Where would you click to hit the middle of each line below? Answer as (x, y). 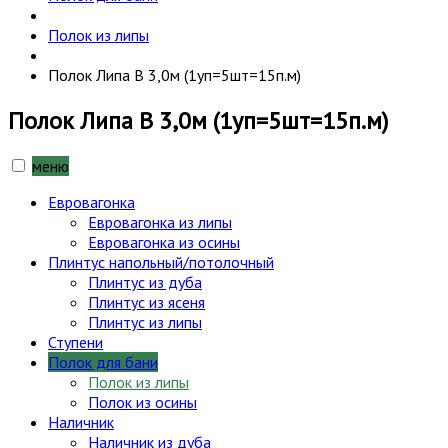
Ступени (75, 341)
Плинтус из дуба (145, 281)
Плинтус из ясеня (146, 301)
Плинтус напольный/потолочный (161, 261)
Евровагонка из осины (164, 241)
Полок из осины (142, 401)
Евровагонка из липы (160, 221)
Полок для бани (103, 361)
